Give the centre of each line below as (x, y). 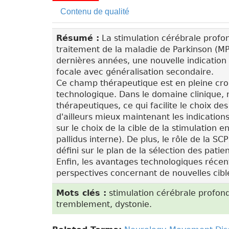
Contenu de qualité (95, 12)
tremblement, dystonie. (104, 204)
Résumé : (78, 38)
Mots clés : (81, 193)
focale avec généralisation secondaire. (135, 72)
